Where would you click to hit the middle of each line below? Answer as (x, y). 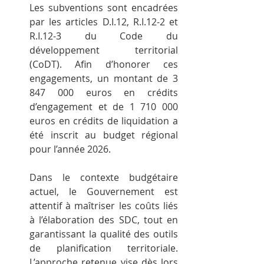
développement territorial (104, 50)
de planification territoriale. (104, 248)
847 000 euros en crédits (104, 92)
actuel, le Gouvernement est (104, 191)
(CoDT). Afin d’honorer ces (104, 64)
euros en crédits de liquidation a (104, 121)
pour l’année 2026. (70, 149)
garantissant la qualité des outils (104, 234)
